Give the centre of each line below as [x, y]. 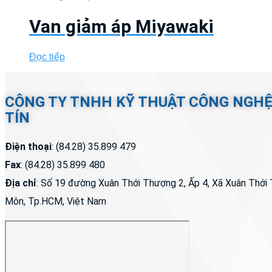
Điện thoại [28, 146]
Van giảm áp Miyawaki [121, 26]
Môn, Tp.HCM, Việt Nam [56, 201]
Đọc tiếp [47, 56]
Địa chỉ [21, 183]
